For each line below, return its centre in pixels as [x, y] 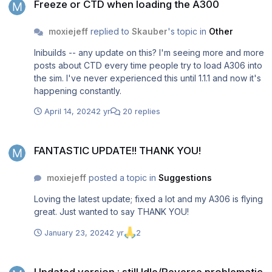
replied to [110, 32]
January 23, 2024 [77, 233]
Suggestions [185, 178]
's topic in [188, 32]
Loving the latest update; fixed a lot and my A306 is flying [148, 199]
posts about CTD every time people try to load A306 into [148, 66]
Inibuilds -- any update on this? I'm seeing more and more [149, 53]
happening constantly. [78, 91]
